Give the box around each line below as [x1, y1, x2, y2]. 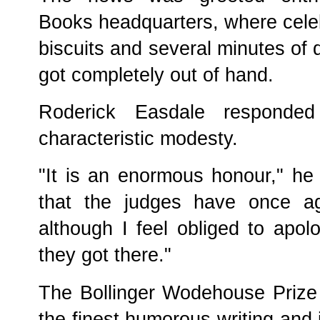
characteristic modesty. [39, 128, 238, 150]
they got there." [39, 244, 171, 266]
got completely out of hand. [39, 64, 274, 86]
